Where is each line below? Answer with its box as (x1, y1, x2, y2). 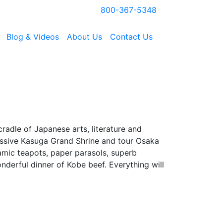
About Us (67, 32, 102, 42)
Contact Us (110, 32, 153, 42)
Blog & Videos (6, 32, 59, 42)
